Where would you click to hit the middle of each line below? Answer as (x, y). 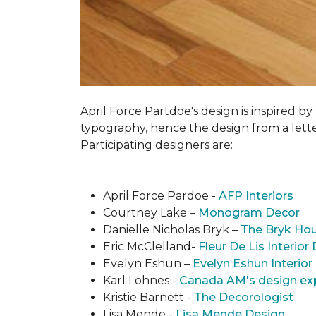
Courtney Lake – (151, 213)
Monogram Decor (249, 213)
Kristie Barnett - (148, 297)
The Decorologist (244, 297)
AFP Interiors (256, 196)
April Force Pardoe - (161, 196)
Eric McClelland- (151, 247)
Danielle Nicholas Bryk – (172, 230)
